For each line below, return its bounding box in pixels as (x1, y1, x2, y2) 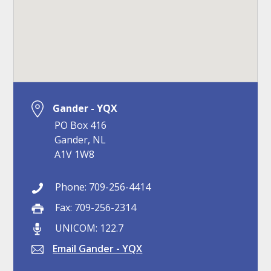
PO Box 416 (54, 118, 107, 132)
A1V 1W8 (54, 147, 95, 161)
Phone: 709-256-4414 (53, 180, 151, 194)
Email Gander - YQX (53, 242, 143, 256)
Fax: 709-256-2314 (53, 200, 137, 214)
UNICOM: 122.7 (53, 221, 124, 235)
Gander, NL (54, 132, 106, 146)
